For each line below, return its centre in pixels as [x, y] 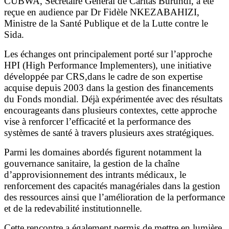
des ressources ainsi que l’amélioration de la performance [114, 197]
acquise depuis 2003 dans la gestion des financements [109, 88]
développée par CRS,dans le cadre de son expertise [103, 77]
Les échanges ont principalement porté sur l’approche [108, 54]
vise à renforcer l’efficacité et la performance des [97, 122]
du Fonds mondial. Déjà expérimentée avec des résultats [113, 99]
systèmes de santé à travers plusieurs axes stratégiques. [109, 133]
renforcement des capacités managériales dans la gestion [112, 186]
